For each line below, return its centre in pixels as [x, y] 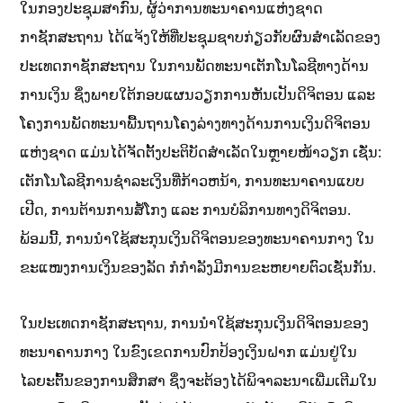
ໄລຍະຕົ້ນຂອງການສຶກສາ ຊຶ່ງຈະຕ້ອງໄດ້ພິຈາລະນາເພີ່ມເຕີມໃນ [199, 381]
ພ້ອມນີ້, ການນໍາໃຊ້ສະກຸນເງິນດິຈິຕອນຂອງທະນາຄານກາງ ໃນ [197, 238]
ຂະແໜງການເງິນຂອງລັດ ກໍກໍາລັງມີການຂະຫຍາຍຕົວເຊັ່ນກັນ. [198, 267]
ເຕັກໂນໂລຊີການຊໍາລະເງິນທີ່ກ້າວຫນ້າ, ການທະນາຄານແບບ [193, 181]
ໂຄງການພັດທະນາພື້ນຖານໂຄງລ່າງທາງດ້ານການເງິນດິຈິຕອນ [196, 123]
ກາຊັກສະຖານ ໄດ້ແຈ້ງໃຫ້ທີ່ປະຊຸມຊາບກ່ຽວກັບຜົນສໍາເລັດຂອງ [201, 37]
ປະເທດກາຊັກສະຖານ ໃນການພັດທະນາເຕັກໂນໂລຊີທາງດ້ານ [195, 66]
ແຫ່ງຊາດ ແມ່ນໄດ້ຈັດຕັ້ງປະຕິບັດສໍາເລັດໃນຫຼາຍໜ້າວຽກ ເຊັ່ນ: [201, 152]
